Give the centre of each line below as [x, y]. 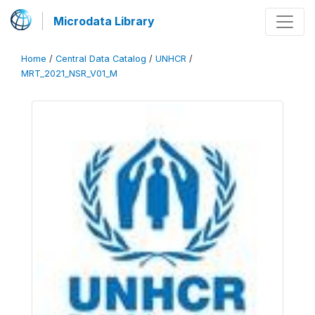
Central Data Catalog [101, 59]
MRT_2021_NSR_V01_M [69, 73]
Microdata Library [104, 21]
